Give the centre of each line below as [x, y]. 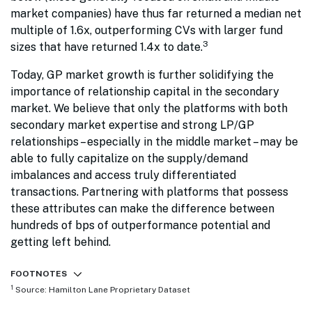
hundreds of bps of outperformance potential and [140, 226]
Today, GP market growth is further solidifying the [142, 75]
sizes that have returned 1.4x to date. [107, 47]
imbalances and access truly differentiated [123, 175]
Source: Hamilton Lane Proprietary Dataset [103, 290]
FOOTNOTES [39, 274]
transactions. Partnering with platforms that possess [149, 192]
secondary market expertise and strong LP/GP [132, 125]
